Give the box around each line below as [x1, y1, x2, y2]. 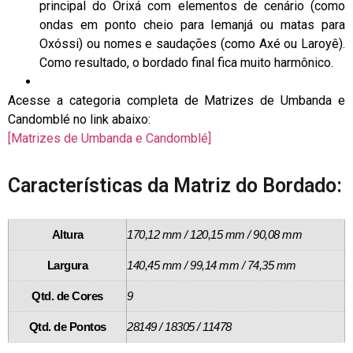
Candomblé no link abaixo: [8, 112, 150, 128]
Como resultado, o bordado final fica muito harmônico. [39, 55, 333, 71]
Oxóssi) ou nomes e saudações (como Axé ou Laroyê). [39, 36, 345, 52]
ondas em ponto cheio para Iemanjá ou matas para [39, 17, 345, 33]
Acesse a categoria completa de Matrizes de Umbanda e [8, 93, 345, 109]
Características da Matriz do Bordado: [8, 173, 342, 197]
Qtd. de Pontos [28, 319, 106, 333]
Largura [46, 258, 88, 272]
